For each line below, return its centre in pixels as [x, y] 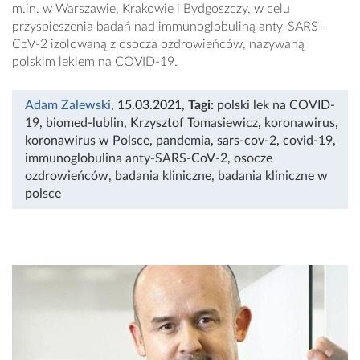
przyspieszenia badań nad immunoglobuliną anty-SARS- [168, 27]
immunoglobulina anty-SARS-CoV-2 [126, 159]
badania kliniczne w [273, 176]
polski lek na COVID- [276, 106]
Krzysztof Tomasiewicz [194, 123]
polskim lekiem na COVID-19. [95, 62]
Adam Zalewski [68, 106]
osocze [253, 159]
